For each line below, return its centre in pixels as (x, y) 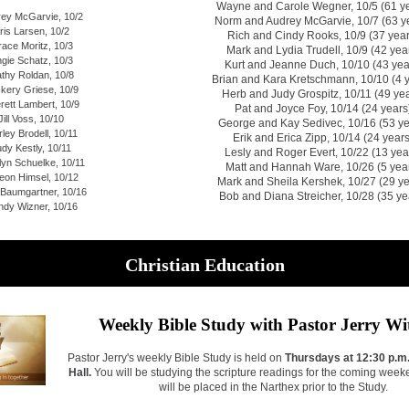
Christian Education (204, 265)
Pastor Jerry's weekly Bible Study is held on (176, 358)
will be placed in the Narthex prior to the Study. (273, 387)
